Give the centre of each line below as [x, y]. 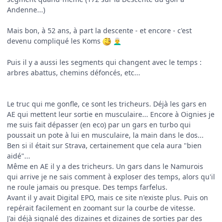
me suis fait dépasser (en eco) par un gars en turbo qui [99, 124]
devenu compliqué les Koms [55, 41]
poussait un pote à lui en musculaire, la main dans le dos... [105, 135]
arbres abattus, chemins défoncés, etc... [77, 72]
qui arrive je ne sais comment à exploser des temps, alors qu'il [111, 176]
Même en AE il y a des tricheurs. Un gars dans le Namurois [105, 166]
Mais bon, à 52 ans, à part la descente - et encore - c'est [99, 30]
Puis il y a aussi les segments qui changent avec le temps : [104, 62]
